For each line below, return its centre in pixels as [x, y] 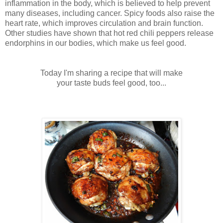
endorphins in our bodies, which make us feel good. [96, 43]
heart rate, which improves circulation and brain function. [104, 23]
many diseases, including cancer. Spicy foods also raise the [110, 13]
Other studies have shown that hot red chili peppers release [109, 33]
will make [166, 73]
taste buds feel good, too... [120, 83]
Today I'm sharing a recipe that [95, 73]
